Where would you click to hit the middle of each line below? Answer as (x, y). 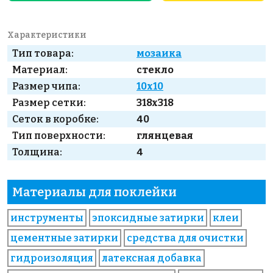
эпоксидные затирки (148, 218)
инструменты (47, 218)
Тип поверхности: (59, 136)
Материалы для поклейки (94, 192)
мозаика (159, 54)
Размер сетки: (49, 103)
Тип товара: (43, 54)
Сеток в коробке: (55, 119)
